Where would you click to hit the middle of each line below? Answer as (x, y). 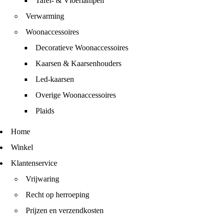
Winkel (22, 147)
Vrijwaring (42, 179)
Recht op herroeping (57, 195)
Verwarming (45, 16)
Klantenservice (34, 163)
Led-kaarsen (55, 79)
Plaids (45, 111)
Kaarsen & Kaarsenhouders (78, 63)
